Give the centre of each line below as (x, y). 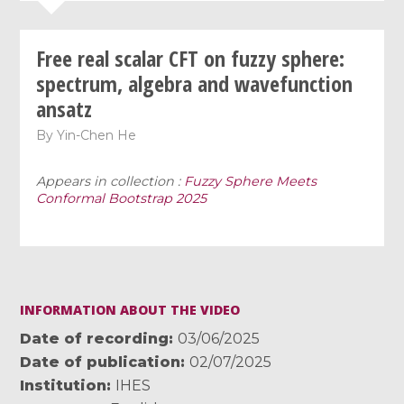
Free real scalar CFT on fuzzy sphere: (191, 58)
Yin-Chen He (97, 135)
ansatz (64, 108)
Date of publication (101, 362)
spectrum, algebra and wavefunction (195, 83)
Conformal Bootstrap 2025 (122, 198)
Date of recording (95, 338)
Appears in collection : (110, 181)
